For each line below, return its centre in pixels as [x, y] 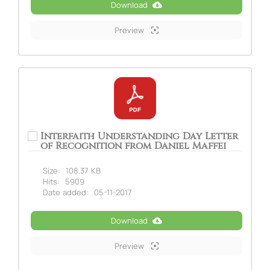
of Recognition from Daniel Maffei [133, 146]
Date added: [66, 192]
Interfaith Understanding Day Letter [139, 136]
